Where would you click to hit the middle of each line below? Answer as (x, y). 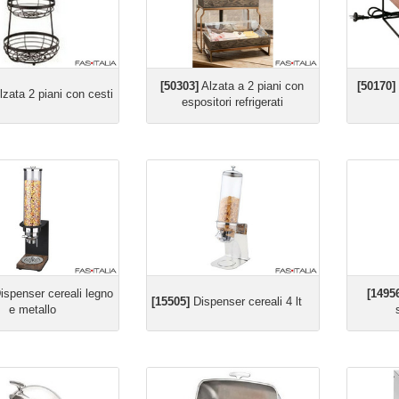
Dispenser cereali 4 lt (245, 301)
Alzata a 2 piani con (252, 86)
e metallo (32, 309)
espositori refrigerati (232, 102)
